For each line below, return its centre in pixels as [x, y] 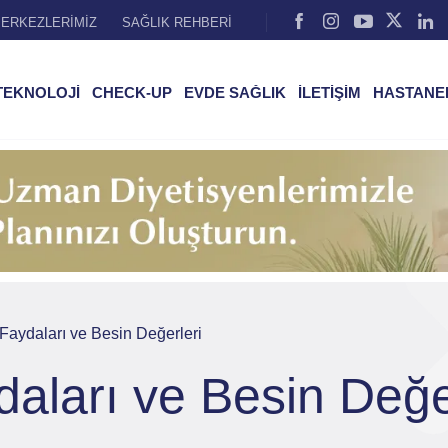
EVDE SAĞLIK [235, 92]
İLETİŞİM [329, 92]
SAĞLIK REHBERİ [177, 22]
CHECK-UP [132, 92]
